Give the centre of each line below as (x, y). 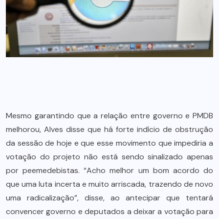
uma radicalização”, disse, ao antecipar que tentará (109, 198)
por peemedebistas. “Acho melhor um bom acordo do (109, 171)
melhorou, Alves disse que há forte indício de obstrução (109, 130)
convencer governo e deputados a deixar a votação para (109, 212)
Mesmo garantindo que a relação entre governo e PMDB (109, 116)
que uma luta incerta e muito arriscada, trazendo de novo (109, 184)
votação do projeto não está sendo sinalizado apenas (109, 157)
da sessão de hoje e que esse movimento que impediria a (109, 143)
